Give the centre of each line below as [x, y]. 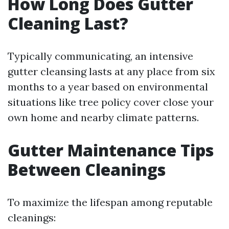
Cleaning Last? [68, 23]
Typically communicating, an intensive [100, 56]
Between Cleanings [87, 169]
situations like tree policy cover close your [111, 102]
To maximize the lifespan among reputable [110, 202]
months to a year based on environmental [108, 87]
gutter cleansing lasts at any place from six [111, 71]
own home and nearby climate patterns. [103, 117]
